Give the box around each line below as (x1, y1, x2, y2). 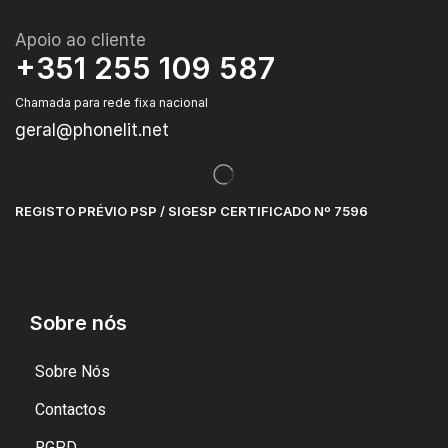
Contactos (35, 399, 106, 419)
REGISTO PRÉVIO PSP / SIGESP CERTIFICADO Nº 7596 (15, 202, 368, 219)
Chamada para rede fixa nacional (15, 94, 208, 110)
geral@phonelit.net (15, 119, 169, 140)
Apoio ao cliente (15, 29, 146, 50)
